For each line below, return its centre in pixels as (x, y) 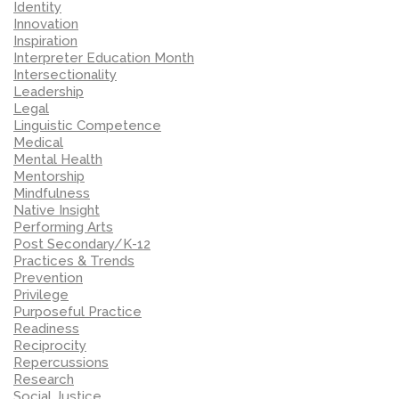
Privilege (41, 294)
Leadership (49, 91)
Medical (38, 142)
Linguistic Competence (87, 125)
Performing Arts (63, 227)
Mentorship (49, 176)
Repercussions (61, 362)
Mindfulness (52, 193)
